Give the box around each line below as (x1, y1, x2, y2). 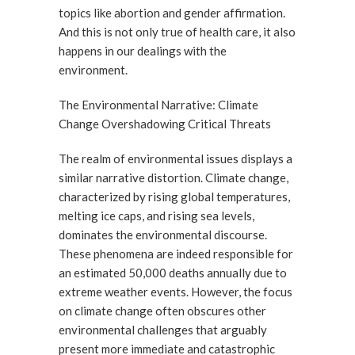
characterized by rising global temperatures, (59, 189, 290, 204)
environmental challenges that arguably (59, 323, 267, 337)
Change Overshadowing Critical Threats (59, 116, 271, 131)
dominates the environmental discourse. (59, 227, 267, 242)
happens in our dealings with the (59, 44, 227, 58)
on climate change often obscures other (59, 303, 266, 318)
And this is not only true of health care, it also (59, 25, 296, 39)
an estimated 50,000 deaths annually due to (59, 265, 287, 280)
